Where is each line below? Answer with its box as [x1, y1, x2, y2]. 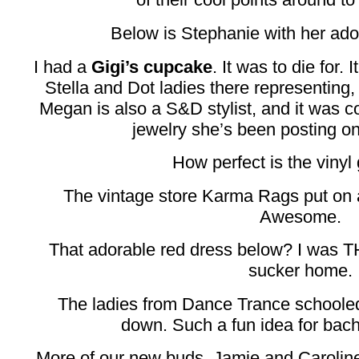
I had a [34, 56, 91, 77]
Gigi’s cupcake [91, 56, 212, 77]
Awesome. [260, 206, 341, 227]
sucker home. [248, 260, 353, 281]
